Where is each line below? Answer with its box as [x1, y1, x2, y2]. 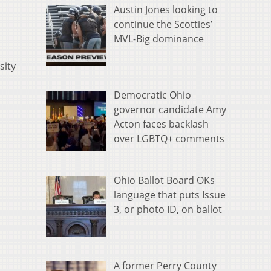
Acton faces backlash [114, 117, 209, 131]
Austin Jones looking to [114, 3, 218, 17]
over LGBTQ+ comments [114, 132, 224, 146]
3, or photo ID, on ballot [114, 202, 222, 216]
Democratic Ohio [114, 88, 191, 102]
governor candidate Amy [114, 103, 226, 117]
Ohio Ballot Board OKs [114, 173, 215, 187]
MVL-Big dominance [114, 32, 204, 46]
